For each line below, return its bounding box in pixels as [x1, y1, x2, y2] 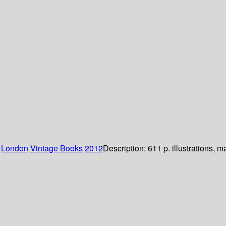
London [1, 142, 28, 154]
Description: [103, 142, 148, 154]
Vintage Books [30, 142, 83, 154]
